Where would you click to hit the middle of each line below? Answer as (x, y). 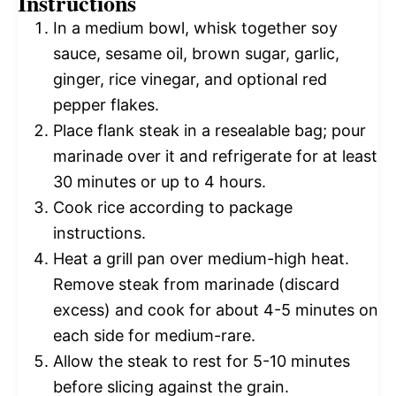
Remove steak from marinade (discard (196, 284)
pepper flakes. (106, 104)
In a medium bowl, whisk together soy (195, 27)
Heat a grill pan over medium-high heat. (201, 258)
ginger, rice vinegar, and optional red (190, 79)
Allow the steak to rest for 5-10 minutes (202, 361)
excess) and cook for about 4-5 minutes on (216, 309)
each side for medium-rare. (154, 335)
